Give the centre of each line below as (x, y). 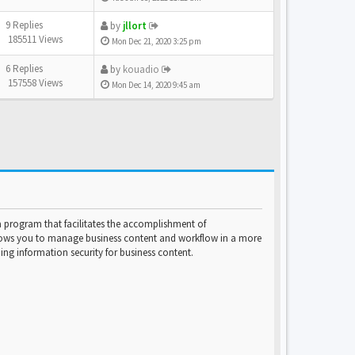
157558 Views (34, 83)
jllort (135, 26)
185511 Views (34, 39)
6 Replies (25, 69)
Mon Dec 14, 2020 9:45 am (156, 85)
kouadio (141, 69)
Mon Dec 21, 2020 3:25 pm (157, 41)
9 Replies (25, 25)
